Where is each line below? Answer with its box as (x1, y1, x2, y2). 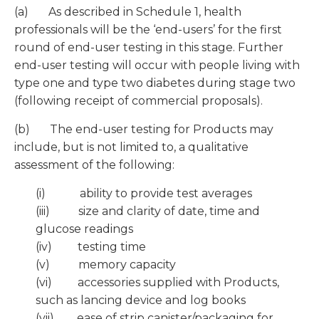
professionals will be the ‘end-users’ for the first (14, 23, 282, 37)
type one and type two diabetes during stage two (14, 76, 296, 90)
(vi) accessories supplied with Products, (36, 276, 279, 290)
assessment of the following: (14, 158, 174, 172)
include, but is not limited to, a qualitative (14, 140, 249, 155)
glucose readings (36, 222, 133, 236)
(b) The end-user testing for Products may (14, 122, 273, 137)
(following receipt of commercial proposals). (14, 94, 263, 108)
